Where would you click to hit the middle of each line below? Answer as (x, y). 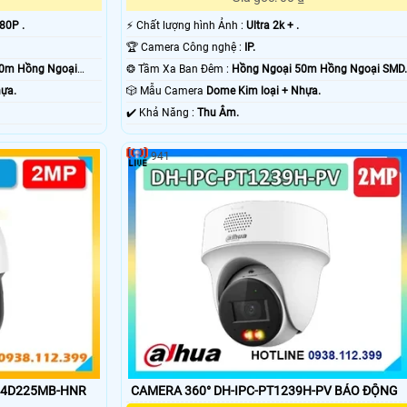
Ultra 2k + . (272, 26)
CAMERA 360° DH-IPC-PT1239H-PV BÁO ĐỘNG (366, 390)
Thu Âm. (218, 113)
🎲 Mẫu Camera (173, 91)
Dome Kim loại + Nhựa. (263, 91)
